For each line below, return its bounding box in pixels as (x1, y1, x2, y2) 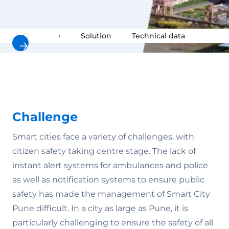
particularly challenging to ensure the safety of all (12, 218, 213, 227)
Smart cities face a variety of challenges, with (12, 132, 194, 142)
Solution (81, 31, 111, 40)
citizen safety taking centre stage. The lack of (12, 146, 196, 156)
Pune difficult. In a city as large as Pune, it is (12, 203, 188, 213)
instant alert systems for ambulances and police (12, 161, 208, 170)
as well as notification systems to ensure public (12, 175, 204, 185)
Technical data (131, 31, 185, 40)
